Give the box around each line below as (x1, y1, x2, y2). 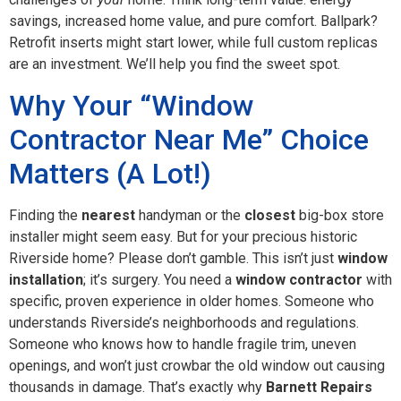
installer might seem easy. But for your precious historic (9, 227, 357, 245)
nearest (81, 206, 135, 224)
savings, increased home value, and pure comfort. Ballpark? (9, 13, 378, 30)
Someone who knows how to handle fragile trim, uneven (9, 335, 356, 353)
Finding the (9, 206, 81, 224)
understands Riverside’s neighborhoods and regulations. (9, 313, 359, 331)
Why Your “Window (9, 88, 254, 123)
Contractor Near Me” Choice (9, 122, 369, 157)
